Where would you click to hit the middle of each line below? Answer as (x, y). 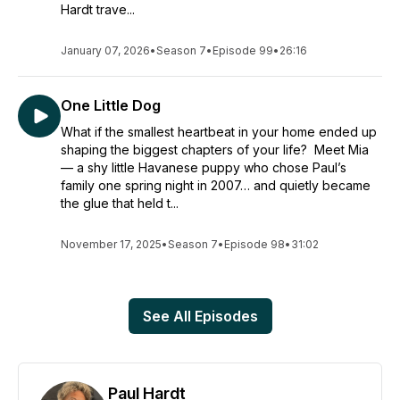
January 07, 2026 (105, 50)
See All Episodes (200, 316)
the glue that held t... (120, 203)
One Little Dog (111, 105)
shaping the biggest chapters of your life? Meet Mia (215, 150)
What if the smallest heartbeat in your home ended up (219, 132)
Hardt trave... (98, 9)
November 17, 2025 (111, 244)
